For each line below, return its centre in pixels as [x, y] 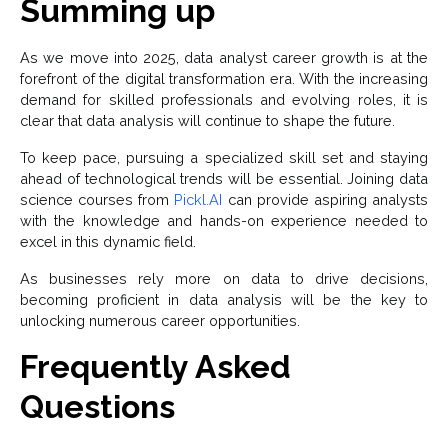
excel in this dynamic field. [110, 242]
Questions [97, 407]
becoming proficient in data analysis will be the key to [224, 300]
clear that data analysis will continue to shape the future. [209, 121]
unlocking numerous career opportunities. [160, 321]
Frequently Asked [155, 367]
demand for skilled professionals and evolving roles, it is [224, 100]
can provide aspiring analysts [325, 200]
